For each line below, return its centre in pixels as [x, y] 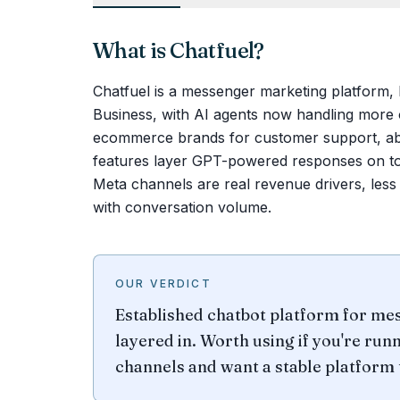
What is [132, 50]
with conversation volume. [182, 207]
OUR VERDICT [163, 283]
